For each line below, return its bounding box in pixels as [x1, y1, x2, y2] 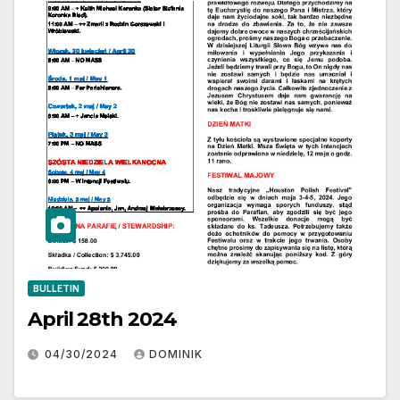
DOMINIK [149, 346, 203, 361]
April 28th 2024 [28, 306, 177, 331]
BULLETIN [33, 282, 79, 294]
